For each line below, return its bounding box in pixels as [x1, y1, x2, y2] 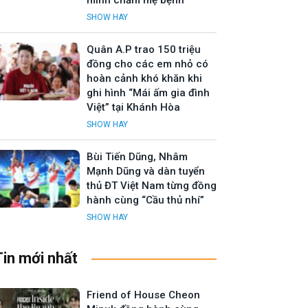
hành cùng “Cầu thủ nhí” [87, 194, 204, 207]
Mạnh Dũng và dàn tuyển [87, 165, 205, 178]
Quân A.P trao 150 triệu [87, 43, 201, 56]
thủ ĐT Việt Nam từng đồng [87, 179, 217, 192]
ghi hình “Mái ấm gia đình [87, 87, 210, 100]
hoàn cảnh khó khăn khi [87, 72, 202, 85]
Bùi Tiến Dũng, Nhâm [87, 151, 188, 164]
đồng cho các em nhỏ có [87, 58, 208, 71]
